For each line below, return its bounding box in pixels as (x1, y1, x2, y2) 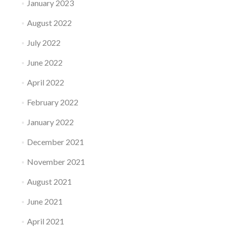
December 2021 (26, 137, 84, 147)
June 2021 (26, 196, 63, 206)
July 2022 (26, 38, 61, 47)
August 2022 (26, 18, 72, 27)
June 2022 (26, 58, 63, 67)
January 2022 (26, 117, 74, 127)
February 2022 (26, 97, 78, 107)
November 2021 (26, 157, 85, 166)
